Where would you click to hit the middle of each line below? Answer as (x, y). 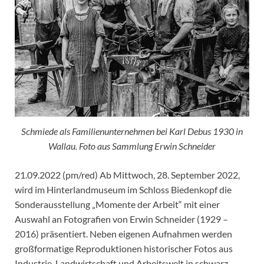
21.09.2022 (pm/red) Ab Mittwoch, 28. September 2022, (127, 175)
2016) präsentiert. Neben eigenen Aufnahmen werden (123, 234)
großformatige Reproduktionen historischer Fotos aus (124, 249)
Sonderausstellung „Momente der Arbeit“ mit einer (117, 204)
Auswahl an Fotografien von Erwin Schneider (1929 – (121, 219)
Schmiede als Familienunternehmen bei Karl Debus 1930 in (132, 131)
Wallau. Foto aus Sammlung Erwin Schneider (132, 146)
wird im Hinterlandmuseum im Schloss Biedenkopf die (123, 190)
